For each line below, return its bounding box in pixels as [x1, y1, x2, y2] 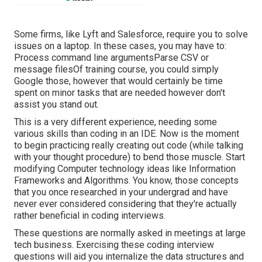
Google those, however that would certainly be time [14, 75, 223, 87]
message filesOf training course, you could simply [14, 64, 219, 75]
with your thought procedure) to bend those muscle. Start [14, 151, 245, 163]
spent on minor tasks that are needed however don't [14, 87, 225, 99]
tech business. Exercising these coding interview [14, 239, 214, 251]
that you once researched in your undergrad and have [14, 187, 228, 198]
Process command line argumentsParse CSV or [14, 52, 209, 64]
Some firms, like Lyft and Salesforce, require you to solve [14, 29, 248, 40]
